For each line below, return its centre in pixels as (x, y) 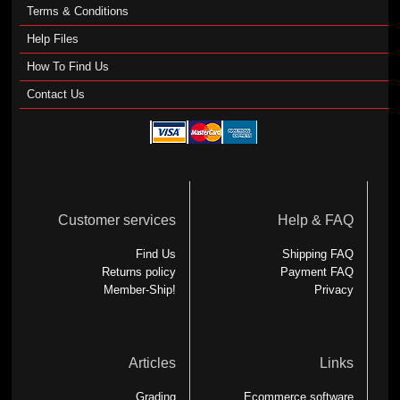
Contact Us (55, 94)
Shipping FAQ (318, 254)
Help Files (52, 39)
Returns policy (138, 271)
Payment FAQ (317, 271)
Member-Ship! (139, 289)
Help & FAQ (316, 220)
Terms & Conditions (77, 11)
